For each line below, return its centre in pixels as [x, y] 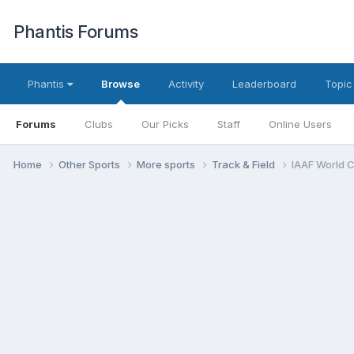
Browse [121, 84]
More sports [167, 164]
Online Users [300, 124]
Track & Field [245, 164]
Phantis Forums [75, 32]
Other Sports [90, 164]
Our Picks [165, 124]
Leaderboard [264, 84]
